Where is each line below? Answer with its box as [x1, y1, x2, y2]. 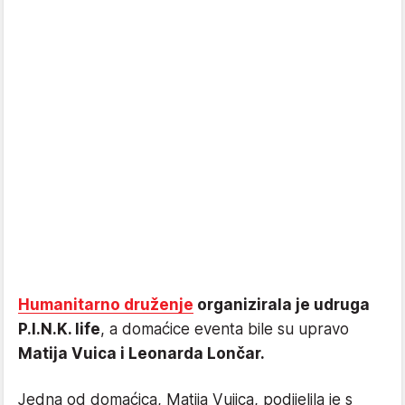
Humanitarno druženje [18, 295, 193, 314]
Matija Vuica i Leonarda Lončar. [18, 344, 265, 363]
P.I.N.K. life [18, 319, 100, 338]
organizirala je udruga [193, 295, 370, 314]
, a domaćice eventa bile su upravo [100, 319, 349, 338]
